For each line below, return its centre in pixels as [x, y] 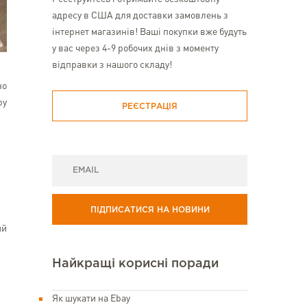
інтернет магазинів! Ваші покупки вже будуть [149, 32]
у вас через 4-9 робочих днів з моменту [135, 49]
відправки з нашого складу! [112, 65]
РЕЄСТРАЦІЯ [150, 106]
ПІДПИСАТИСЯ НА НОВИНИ [150, 210]
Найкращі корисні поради [135, 264]
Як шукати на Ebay [91, 299]
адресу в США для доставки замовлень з [140, 16]
